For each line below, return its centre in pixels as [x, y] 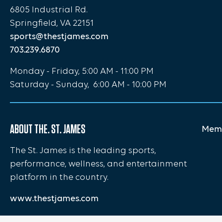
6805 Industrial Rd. [49, 10]
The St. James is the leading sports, [83, 151]
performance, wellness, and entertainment [99, 164]
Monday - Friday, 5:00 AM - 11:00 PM [82, 71]
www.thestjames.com [54, 198]
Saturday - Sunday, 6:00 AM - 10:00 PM [88, 85]
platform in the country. [59, 177]
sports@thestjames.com [59, 36]
